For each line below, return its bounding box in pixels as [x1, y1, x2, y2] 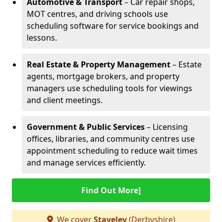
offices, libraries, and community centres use [27, 133, 195, 144]
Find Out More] [81, 185, 141, 196]
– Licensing [145, 121, 188, 132]
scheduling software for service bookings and [27, 20, 199, 31]
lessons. [27, 32, 57, 43]
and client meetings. [27, 95, 103, 106]
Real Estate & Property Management [27, 59, 170, 70]
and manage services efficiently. [27, 157, 146, 168]
